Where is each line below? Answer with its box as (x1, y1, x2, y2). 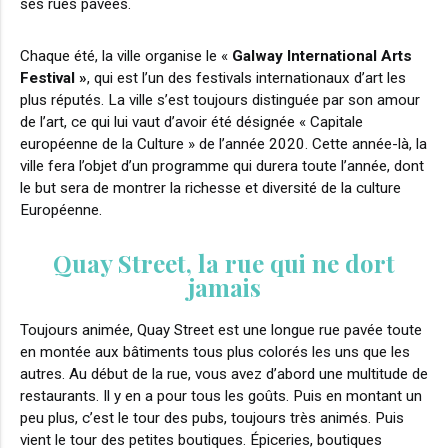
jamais (187, 270, 261, 303)
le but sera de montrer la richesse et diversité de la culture (20, 178, 401, 197)
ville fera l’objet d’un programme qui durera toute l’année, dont (20, 156, 424, 175)
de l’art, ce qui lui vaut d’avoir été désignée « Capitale (20, 112, 363, 131)
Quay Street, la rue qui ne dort (53, 246, 395, 279)
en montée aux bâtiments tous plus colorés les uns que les (20, 342, 410, 361)
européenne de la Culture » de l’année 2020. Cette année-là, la (20, 134, 427, 153)
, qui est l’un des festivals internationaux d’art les (87, 68, 406, 87)
